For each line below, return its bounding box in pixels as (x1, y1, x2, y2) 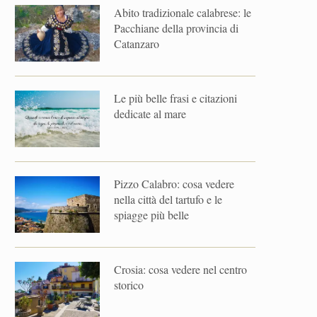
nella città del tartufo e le (114, 192, 222, 207)
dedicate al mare (114, 106, 186, 121)
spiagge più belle (114, 207, 189, 222)
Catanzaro (114, 36, 159, 51)
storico (114, 277, 144, 292)
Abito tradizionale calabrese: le (114, 5, 251, 20)
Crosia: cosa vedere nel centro (114, 262, 247, 277)
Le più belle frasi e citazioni (114, 91, 237, 105)
